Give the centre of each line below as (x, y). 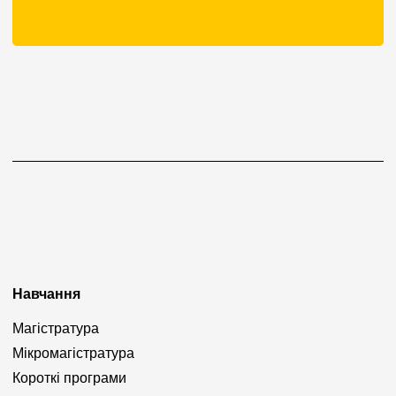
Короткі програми (69, 377)
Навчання (46, 293)
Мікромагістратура (73, 353)
